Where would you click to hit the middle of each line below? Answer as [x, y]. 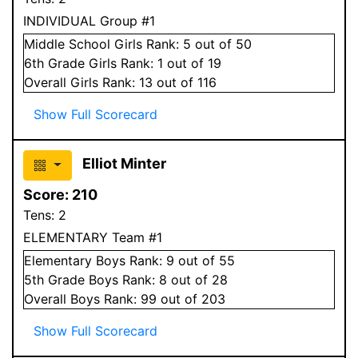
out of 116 [185, 82]
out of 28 [197, 279]
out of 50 [221, 44]
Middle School [67, 44]
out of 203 [191, 298]
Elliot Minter [124, 163]
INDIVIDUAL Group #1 [89, 20]
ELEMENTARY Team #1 [93, 237]
